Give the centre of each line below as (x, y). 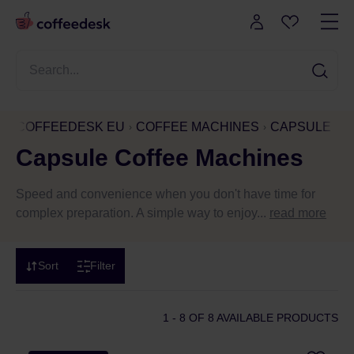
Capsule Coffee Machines (160, 158)
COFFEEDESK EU (70, 127)
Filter (103, 265)
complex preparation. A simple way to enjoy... (143, 213)
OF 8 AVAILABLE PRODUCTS (262, 318)
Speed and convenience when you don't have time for (166, 194)
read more (298, 213)
